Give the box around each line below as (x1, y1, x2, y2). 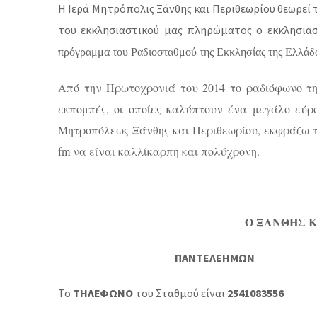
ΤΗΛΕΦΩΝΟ (73, 286, 133, 300)
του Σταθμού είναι (133, 286, 227, 300)
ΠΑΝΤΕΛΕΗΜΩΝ (58, 250, 255, 265)
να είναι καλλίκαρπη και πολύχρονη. (70, 144, 260, 158)
